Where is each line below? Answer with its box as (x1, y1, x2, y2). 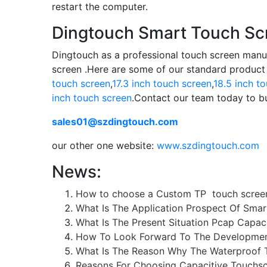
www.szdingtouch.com (157, 139, 259, 151)
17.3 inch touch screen (112, 77, 212, 89)
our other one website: (52, 139, 157, 151)
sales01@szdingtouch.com (52, 116, 178, 128)
